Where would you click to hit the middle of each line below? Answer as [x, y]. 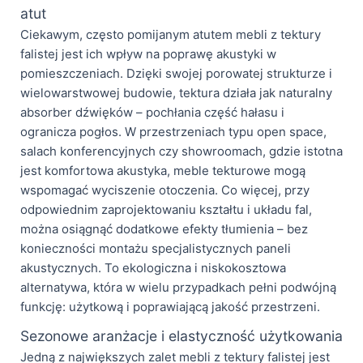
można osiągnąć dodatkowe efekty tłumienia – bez [164, 228]
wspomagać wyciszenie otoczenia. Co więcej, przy [165, 190]
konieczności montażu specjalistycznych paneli [156, 248]
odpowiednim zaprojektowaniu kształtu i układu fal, [166, 209]
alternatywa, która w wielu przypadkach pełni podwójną [178, 287]
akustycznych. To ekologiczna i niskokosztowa [153, 267]
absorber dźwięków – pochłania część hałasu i [152, 112]
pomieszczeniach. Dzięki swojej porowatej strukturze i [176, 73]
